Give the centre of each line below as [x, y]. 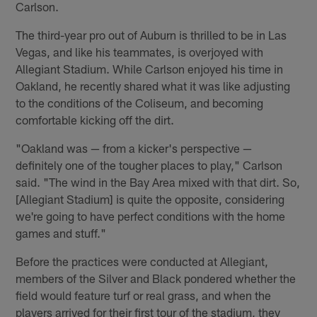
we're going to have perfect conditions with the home [151, 215]
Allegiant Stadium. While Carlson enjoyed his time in [150, 68]
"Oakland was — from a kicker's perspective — [134, 148]
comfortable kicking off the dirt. [95, 119]
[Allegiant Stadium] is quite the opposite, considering [150, 198]
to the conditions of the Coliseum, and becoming [140, 102]
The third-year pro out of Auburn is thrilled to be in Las [151, 34]
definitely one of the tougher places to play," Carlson [149, 165]
